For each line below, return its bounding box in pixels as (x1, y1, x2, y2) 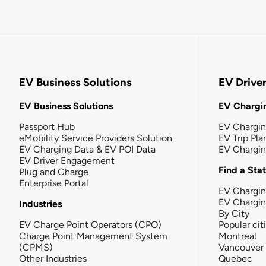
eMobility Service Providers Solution (19, 132, 172, 144)
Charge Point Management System (19, 230, 167, 242)
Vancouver (218, 241, 264, 253)
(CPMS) (19, 241, 53, 253)
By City (218, 207, 249, 219)
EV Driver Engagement (19, 154, 115, 166)
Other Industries (19, 252, 87, 264)
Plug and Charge (19, 166, 88, 178)
